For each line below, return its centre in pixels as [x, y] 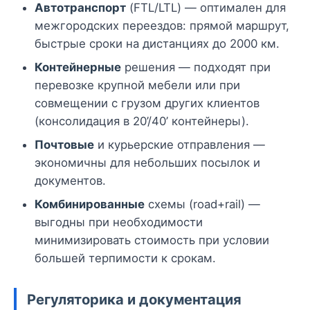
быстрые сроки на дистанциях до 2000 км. [157, 44]
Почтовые [64, 145]
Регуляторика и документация [134, 300]
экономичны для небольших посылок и [147, 163]
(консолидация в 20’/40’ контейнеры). [142, 121]
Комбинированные [90, 204]
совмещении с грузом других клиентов [147, 103]
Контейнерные [78, 67]
